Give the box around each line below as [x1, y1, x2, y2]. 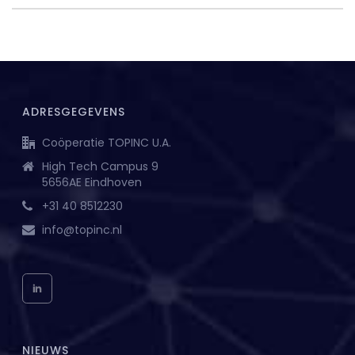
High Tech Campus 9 [42, 158, 159, 175]
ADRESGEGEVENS [22, 104, 126, 120]
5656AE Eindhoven [42, 174, 143, 191]
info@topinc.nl [42, 222, 123, 239]
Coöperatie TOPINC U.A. [42, 135, 172, 151]
